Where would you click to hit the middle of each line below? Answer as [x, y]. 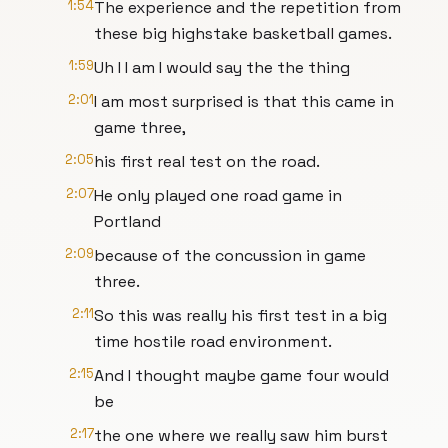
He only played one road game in [218, 195]
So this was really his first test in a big [240, 315]
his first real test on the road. [207, 161]
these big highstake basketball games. [243, 33]
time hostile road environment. [213, 341]
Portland [127, 221]
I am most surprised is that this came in [244, 101]
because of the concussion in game [230, 255]
